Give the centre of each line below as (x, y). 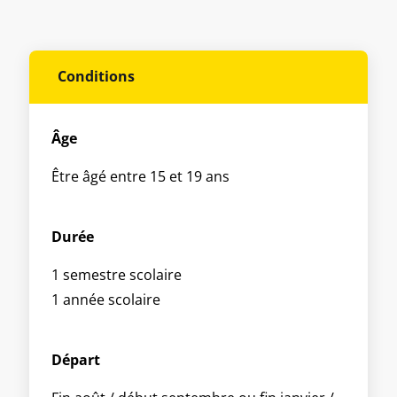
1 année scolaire (106, 299)
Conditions (96, 76)
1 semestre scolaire (117, 274)
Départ (76, 359)
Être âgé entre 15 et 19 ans (140, 176)
